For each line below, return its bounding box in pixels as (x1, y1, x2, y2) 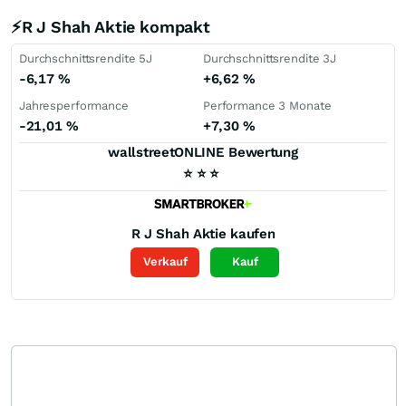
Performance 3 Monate (203, 99, 332, 112)
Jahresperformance (19, 99, 129, 112)
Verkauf (142, 255, 188, 269)
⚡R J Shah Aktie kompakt (11, 17, 210, 36)
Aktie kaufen (192, 225, 275, 242)
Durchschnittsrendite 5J (19, 52, 153, 65)
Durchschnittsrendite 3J (203, 52, 337, 65)
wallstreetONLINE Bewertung (108, 144, 298, 160)
